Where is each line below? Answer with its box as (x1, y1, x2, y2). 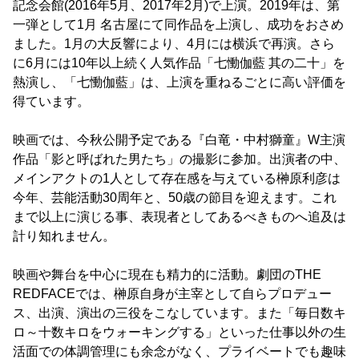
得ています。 (13, 95, 90, 109)
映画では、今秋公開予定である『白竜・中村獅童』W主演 (13, 133, 345, 147)
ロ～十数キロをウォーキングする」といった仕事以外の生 (13, 325, 346, 340)
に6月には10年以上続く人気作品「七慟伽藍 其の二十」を (13, 56, 345, 71)
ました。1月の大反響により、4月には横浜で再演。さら (13, 37, 335, 51)
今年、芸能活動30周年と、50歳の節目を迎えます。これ (13, 191, 337, 205)
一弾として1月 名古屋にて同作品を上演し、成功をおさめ (13, 18, 344, 32)
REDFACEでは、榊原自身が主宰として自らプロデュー (13, 287, 332, 301)
